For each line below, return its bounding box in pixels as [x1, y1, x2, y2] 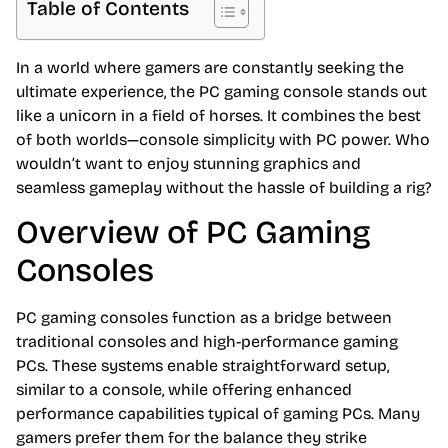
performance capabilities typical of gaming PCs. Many [16, 404, 420, 424]
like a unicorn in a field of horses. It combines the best [16, 105, 421, 125]
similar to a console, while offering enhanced [16, 380, 352, 400]
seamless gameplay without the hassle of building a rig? [16, 177, 432, 197]
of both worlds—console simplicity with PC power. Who [16, 129, 430, 149]
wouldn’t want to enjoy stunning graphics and [16, 153, 361, 173]
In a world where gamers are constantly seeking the [16, 57, 404, 77]
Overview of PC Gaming [16, 213, 371, 253]
